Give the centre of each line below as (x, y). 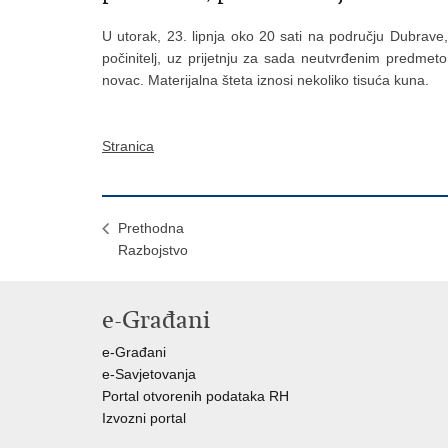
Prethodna (151, 228)
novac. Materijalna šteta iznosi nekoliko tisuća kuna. (265, 80)
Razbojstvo (153, 250)
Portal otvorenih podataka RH (195, 396)
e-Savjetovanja (149, 374)
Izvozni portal (144, 418)
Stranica (128, 146)
